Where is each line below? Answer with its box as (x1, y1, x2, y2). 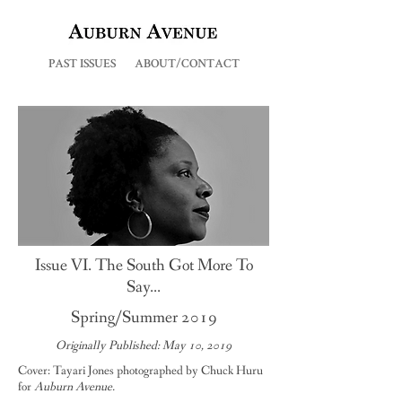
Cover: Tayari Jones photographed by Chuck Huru (18, 363, 263, 379)
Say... (127, 276, 161, 298)
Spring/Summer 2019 (70, 307, 217, 328)
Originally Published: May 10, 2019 (56, 337, 232, 354)
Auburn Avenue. (31, 379, 115, 395)
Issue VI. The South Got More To (34, 255, 253, 276)
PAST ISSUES (48, 58, 116, 71)
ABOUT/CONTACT (134, 58, 240, 71)
